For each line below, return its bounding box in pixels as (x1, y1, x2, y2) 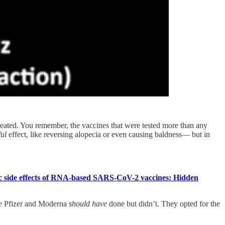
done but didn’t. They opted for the (107, 199, 220, 208)
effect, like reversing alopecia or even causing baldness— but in (7, 130, 210, 139)
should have (69, 199, 107, 208)
